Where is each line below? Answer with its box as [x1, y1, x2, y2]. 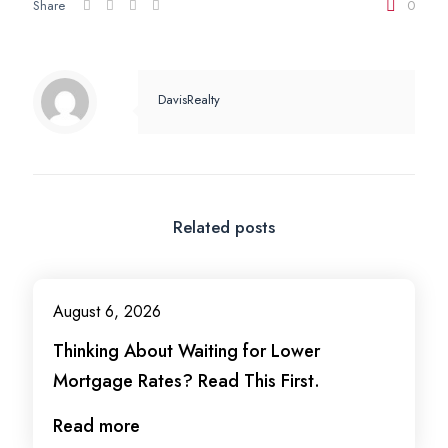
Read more [53, 413, 140, 439]
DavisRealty [158, 90, 220, 109]
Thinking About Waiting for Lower [53, 338, 320, 364]
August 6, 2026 [53, 300, 161, 323]
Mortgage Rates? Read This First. [53, 368, 320, 394]
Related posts [173, 215, 275, 239]
